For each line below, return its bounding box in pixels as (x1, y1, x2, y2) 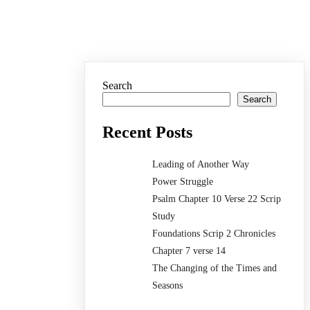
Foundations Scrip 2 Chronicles (152, 228, 276, 239)
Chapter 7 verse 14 (152, 246, 226, 257)
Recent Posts (102, 123, 193, 142)
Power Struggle (152, 176, 214, 188)
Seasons (152, 280, 183, 291)
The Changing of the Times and (152, 263, 277, 274)
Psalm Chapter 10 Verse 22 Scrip (152, 194, 282, 205)
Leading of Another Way (152, 159, 250, 170)
